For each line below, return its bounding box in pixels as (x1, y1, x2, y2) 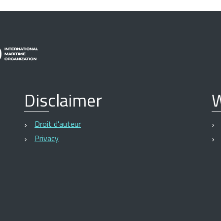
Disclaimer (24, 87, 102, 114)
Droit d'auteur (35, 118, 81, 130)
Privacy (35, 132, 59, 145)
